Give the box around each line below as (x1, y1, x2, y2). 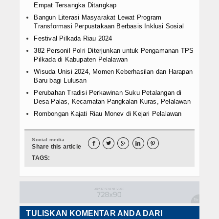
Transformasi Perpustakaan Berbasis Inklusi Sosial (34, 22, 184, 30)
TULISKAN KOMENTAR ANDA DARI (26, 209, 163, 218)
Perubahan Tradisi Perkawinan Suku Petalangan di (34, 89, 182, 97)
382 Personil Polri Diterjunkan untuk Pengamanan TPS (34, 47, 194, 55)
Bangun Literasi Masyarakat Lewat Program (34, 14, 162, 22)
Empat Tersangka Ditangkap (34, 1, 117, 9)
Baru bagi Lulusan (34, 77, 87, 85)
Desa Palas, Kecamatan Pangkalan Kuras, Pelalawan (34, 98, 191, 106)
